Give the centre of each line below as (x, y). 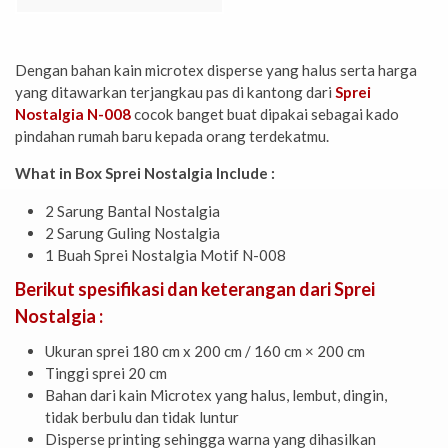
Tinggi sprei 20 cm (106, 372)
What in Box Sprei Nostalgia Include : (145, 173)
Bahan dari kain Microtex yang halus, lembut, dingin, (216, 394)
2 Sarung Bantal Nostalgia (132, 210)
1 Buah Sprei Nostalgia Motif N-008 (165, 254)
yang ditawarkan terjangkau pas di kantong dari (175, 92)
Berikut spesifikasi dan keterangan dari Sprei (195, 288)
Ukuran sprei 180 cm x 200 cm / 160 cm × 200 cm (205, 350)
